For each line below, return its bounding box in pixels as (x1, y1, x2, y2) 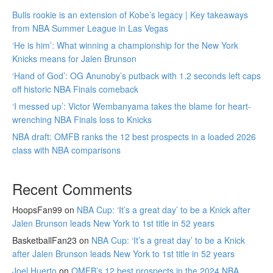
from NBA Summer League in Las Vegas (12, 21, 168, 34)
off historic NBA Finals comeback (12, 82, 138, 95)
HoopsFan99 (12, 203, 62, 216)
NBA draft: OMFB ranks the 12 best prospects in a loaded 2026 (12, 130, 256, 143)
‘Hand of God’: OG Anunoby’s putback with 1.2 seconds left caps (12, 69, 261, 82)
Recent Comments (12, 177, 132, 199)
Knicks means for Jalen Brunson (12, 52, 136, 65)
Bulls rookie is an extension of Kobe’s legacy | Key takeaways (12, 8, 248, 21)
